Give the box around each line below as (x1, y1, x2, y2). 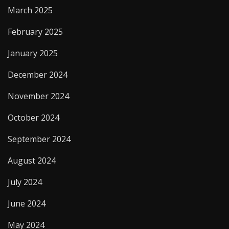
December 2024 (8, 68, 67, 80)
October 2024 (8, 111, 59, 123)
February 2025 (8, 26, 63, 37)
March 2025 (8, 4, 53, 16)
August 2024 (8, 154, 56, 166)
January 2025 (8, 47, 58, 59)
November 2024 (8, 90, 69, 102)
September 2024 (8, 133, 71, 145)
